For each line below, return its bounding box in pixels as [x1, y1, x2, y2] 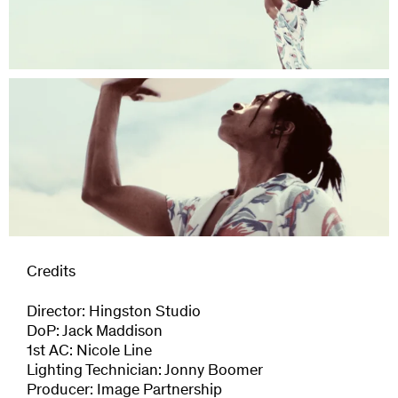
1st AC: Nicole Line [27, 343, 152, 360]
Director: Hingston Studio [27, 304, 201, 321]
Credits [27, 265, 76, 282]
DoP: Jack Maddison [27, 323, 163, 340]
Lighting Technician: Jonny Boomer [27, 362, 263, 379]
